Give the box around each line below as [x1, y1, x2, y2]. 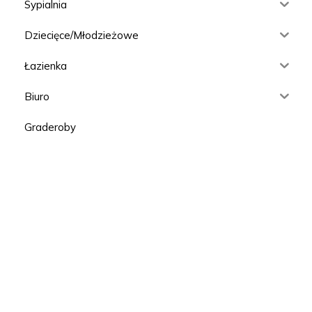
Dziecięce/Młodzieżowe [24, 28, 139, 42]
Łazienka [24, 58, 67, 72]
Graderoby [24, 120, 76, 134]
